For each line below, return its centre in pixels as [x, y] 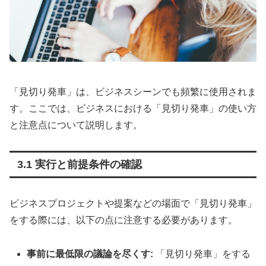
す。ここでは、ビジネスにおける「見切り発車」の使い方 [133, 109]
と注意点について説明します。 [76, 125]
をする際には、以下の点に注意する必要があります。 [123, 220]
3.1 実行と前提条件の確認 [79, 165]
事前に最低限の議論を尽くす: [90, 254]
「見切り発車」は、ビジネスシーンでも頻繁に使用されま [133, 92]
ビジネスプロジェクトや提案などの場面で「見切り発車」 [133, 204]
